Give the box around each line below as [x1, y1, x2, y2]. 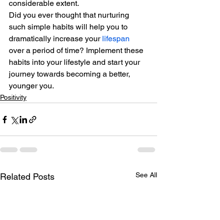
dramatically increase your [9, 34, 102, 44]
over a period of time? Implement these [9, 46, 145, 55]
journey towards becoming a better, [9, 69, 132, 79]
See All [136, 171, 157, 179]
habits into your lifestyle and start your [9, 57, 142, 67]
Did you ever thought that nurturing [9, 10, 131, 20]
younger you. [9, 81, 54, 91]
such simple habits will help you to [9, 22, 130, 32]
